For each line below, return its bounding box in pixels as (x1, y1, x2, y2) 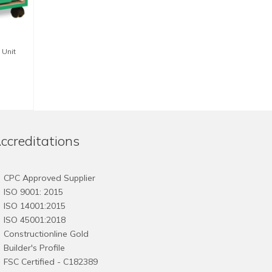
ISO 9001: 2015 (4, 186, 63, 197)
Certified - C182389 (21, 256, 98, 267)
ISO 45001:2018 (4, 214, 66, 225)
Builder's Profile (4, 242, 65, 253)
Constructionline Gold (4, 228, 89, 239)
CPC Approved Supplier (4, 172, 95, 183)
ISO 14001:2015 (4, 200, 66, 211)
